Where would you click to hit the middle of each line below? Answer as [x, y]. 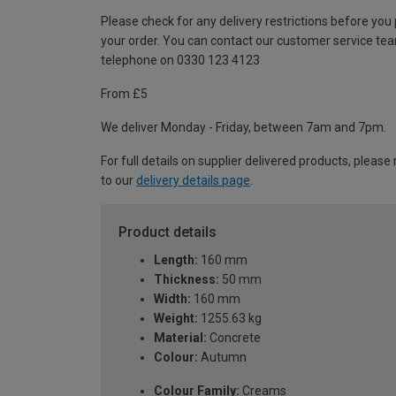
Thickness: [187, 280]
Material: [180, 338]
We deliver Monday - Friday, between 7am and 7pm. [244, 128]
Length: [176, 260]
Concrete [234, 338]
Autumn [222, 358]
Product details [168, 232]
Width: [172, 299]
